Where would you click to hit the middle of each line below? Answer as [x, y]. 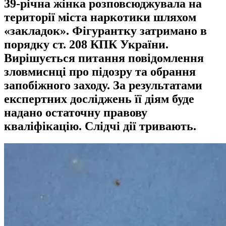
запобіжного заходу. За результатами [103, 85]
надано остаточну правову [76, 112]
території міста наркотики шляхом [100, 17]
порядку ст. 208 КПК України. [86, 44]
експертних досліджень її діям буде [99, 99]
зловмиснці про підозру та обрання [100, 71]
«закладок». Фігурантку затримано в [105, 31]
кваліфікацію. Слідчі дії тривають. [100, 126]
